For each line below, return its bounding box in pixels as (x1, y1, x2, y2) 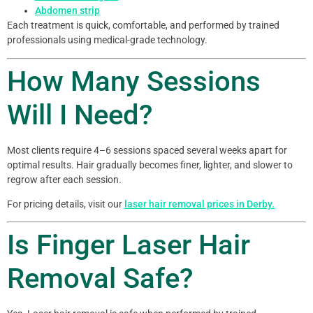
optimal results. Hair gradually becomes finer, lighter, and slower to (7, 159, 293, 170)
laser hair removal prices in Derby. (124, 198, 275, 210)
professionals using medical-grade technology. (7, 34, 208, 46)
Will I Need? (7, 98, 152, 131)
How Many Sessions (7, 64, 261, 98)
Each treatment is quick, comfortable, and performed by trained (7, 20, 279, 31)
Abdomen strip (35, 5, 100, 17)
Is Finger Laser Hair (7, 228, 250, 262)
